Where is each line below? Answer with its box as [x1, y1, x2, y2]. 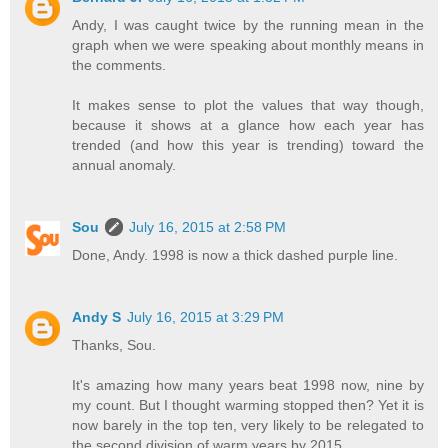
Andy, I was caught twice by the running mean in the [72, 17, 424, 34]
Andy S [72, 309, 122, 326]
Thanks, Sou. [72, 337, 157, 354]
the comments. [72, 57, 167, 74]
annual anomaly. [72, 157, 177, 174]
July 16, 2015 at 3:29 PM [127, 309, 285, 326]
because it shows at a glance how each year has [72, 117, 424, 134]
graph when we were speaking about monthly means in [72, 37, 424, 54]
